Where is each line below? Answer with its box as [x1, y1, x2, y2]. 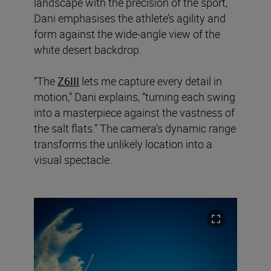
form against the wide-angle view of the [34, 26, 220, 41]
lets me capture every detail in [79, 73, 222, 88]
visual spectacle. [34, 152, 112, 167]
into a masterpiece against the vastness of [34, 105, 235, 120]
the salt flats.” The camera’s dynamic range [34, 120, 236, 135]
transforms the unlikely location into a [34, 136, 212, 151]
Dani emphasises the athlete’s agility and [34, 10, 226, 25]
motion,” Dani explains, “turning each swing [34, 89, 235, 104]
